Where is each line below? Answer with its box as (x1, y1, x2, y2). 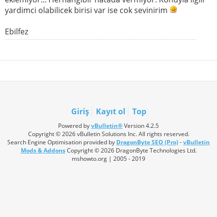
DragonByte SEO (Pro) (116, 138, 178, 147)
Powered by (58, 122, 91, 130)
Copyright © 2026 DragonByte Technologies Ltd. (65, 146, 197, 155)
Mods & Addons (20, 146, 65, 155)
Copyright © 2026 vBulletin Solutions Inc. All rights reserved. (28, 130, 189, 139)
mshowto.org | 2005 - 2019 (72, 155, 145, 163)
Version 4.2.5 (123, 122, 159, 130)
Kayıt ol (95, 106, 125, 117)
